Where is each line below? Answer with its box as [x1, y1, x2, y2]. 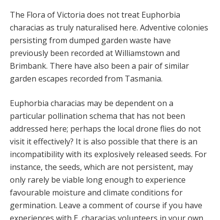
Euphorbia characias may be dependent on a [10, 98, 173, 109]
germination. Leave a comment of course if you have [10, 200, 202, 211]
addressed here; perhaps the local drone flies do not [10, 123, 201, 135]
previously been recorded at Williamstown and [10, 48, 180, 59]
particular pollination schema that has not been [10, 110, 185, 122]
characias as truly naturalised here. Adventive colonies [10, 22, 208, 33]
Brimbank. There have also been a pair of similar [10, 60, 189, 72]
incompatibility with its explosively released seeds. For [10, 149, 207, 160]
